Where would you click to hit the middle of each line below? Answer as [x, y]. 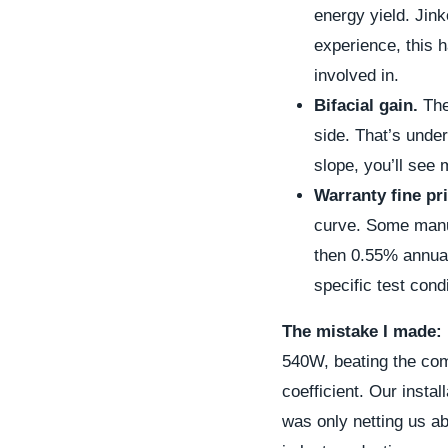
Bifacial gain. [366, 105]
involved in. [356, 75]
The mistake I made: [362, 331]
